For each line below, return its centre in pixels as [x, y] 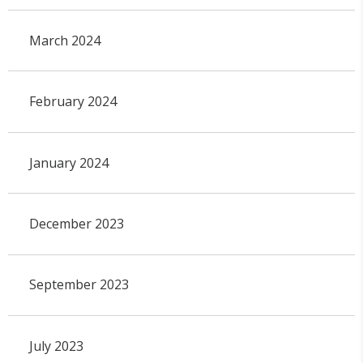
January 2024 [68, 162]
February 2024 [73, 102]
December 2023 [76, 223]
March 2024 [64, 40]
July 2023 [56, 346]
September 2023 [79, 285]
